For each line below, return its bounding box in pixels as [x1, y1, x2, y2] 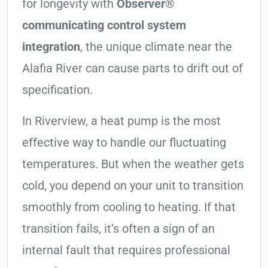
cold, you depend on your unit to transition [22, 178, 243, 193]
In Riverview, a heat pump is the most [22, 114, 221, 129]
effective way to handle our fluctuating [22, 135, 226, 150]
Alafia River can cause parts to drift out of [22, 61, 243, 76]
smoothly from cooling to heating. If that [22, 200, 236, 215]
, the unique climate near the [80, 39, 232, 54]
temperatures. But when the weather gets [22, 157, 244, 172]
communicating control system [22, 18, 186, 33]
